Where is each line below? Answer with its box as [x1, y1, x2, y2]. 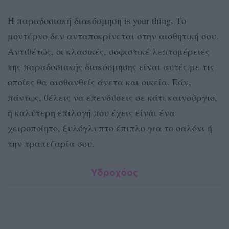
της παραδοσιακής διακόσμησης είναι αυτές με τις [8, 60, 214, 73]
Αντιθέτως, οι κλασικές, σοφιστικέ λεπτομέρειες [8, 45, 210, 58]
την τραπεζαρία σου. [8, 137, 95, 150]
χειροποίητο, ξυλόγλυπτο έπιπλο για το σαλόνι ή [8, 122, 212, 134]
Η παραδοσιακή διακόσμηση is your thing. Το [8, 14, 186, 27]
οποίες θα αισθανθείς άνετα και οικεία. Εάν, [8, 76, 191, 88]
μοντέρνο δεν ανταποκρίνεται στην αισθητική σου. [8, 30, 219, 42]
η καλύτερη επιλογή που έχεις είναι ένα [8, 106, 175, 119]
